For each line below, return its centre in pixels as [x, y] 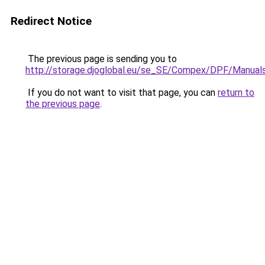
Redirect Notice [51, 21]
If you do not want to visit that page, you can [122, 93]
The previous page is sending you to [101, 59]
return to [236, 93]
